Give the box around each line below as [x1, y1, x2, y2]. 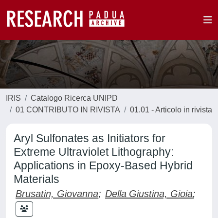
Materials [14, 173, 59, 185]
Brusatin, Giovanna [16, 188, 98, 199]
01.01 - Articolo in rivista [130, 106, 212, 114]
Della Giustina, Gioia [105, 188, 193, 199]
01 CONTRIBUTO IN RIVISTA [16, 106, 120, 114]
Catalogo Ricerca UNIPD [31, 94, 118, 102]
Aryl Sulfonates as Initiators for [14, 132, 165, 145]
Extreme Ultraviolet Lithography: [14, 145, 174, 158]
